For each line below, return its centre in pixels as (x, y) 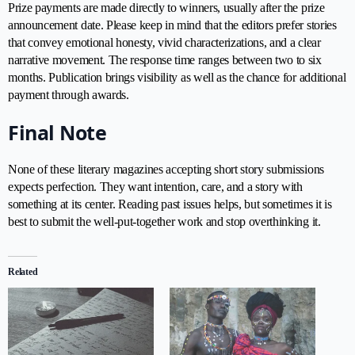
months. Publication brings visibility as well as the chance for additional (177, 78)
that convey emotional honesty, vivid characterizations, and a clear (164, 43)
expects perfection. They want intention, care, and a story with (155, 186)
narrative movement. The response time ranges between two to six (165, 60)
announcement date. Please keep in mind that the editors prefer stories (172, 25)
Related (23, 271)
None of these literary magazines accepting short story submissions (166, 169)
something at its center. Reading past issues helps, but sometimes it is (170, 204)
